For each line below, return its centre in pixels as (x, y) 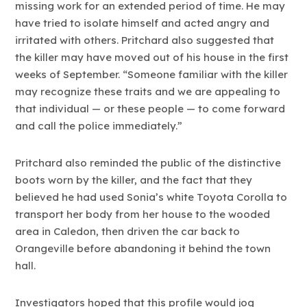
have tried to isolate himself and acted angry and (143, 23)
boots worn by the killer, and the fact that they (134, 180)
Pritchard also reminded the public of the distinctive (148, 163)
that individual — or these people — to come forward (150, 108)
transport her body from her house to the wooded (143, 214)
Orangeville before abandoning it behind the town (143, 249)
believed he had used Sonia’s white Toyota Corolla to (151, 197)
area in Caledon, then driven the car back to (128, 232)
